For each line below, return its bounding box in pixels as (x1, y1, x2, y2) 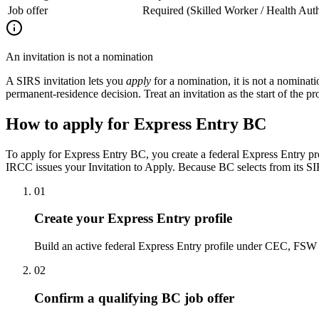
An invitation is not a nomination (6, 50, 153, 63)
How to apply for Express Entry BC (6, 114, 266, 133)
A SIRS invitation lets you (6, 74, 126, 87)
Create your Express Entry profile (34, 211, 232, 226)
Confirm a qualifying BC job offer (34, 290, 234, 305)
